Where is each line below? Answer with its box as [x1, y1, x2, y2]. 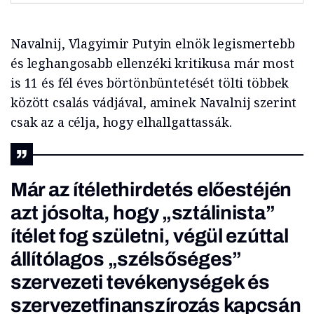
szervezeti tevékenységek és [11, 271, 270, 293]
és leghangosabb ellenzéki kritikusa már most [11, 55, 294, 71]
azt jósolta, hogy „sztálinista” [11, 202, 275, 224]
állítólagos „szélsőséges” [11, 248, 242, 270]
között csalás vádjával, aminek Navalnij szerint [11, 94, 297, 111]
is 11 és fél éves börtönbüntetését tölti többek [11, 74, 289, 91]
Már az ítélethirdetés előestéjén [11, 179, 292, 200]
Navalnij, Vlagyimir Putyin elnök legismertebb [11, 35, 295, 52]
